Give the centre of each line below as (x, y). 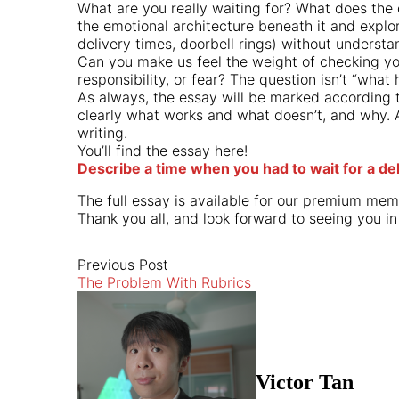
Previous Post (123, 264)
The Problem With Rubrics (164, 282)
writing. (102, 132)
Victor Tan (305, 382)
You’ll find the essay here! (163, 150)
